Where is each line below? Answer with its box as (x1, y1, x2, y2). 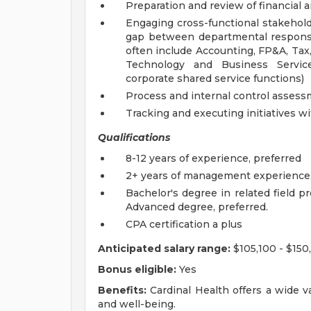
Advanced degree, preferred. (126, 201, 268, 213)
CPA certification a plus (126, 218, 242, 230)
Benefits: (98, 284, 146, 296)
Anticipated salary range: (98, 242, 230, 255)
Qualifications (98, 131, 170, 144)
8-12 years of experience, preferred (126, 152, 301, 165)
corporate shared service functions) (126, 72, 304, 85)
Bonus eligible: (98, 263, 176, 276)
